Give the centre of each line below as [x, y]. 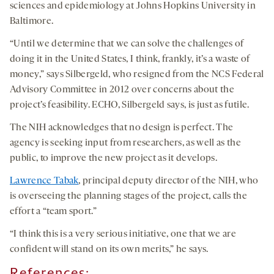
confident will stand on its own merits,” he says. [109, 250]
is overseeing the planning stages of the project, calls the [128, 197]
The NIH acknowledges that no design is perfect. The [122, 128]
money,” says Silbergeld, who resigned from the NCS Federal [137, 75]
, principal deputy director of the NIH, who [168, 181]
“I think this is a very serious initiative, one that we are [123, 235]
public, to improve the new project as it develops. [114, 159]
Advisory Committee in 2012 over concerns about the [122, 90]
